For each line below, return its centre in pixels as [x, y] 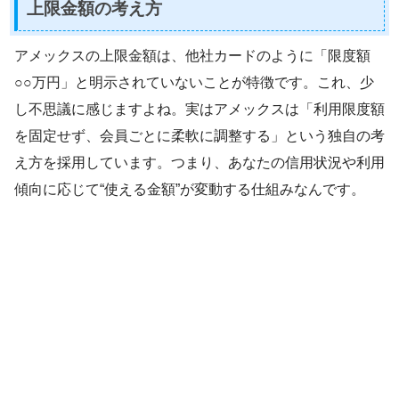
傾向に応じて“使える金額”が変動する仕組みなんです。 [190, 190]
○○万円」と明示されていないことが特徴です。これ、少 [194, 83]
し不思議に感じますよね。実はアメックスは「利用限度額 [199, 110]
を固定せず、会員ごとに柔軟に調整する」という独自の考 [199, 136]
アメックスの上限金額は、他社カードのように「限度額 [192, 56]
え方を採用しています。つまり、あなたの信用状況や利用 [199, 163]
